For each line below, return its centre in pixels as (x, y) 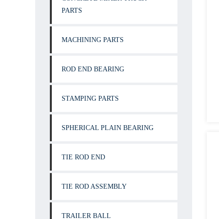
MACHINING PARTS (93, 40)
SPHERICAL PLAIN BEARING (108, 128)
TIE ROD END (83, 157)
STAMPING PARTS (90, 99)
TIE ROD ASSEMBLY (94, 186)
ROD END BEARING (93, 69)
